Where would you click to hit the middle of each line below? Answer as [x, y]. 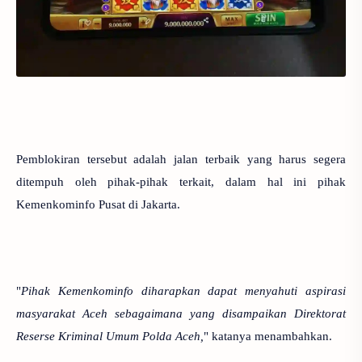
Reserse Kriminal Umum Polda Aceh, [110, 336]
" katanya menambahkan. [268, 336]
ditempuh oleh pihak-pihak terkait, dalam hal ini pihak [181, 182]
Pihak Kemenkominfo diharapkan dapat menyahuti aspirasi [183, 291]
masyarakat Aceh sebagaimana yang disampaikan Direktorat [181, 314]
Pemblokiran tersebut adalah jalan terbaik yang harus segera [181, 159]
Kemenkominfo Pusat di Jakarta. [100, 204]
